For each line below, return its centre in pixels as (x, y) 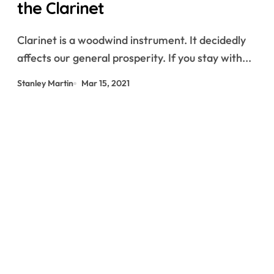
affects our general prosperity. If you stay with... (134, 58)
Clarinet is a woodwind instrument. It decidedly (21, 40)
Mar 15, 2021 (106, 83)
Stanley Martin (45, 83)
